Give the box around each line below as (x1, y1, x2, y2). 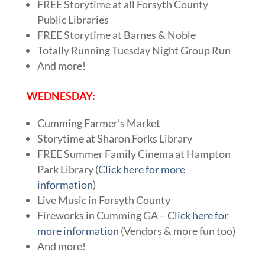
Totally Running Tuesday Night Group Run (37, 44, 231, 57)
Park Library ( (37, 163, 98, 176)
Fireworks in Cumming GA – (37, 209, 167, 222)
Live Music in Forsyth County (37, 193, 170, 207)
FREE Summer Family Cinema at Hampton (37, 147, 231, 161)
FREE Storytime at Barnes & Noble (37, 28, 196, 42)
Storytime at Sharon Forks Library (37, 132, 192, 146)
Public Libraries (37, 13, 109, 27)
